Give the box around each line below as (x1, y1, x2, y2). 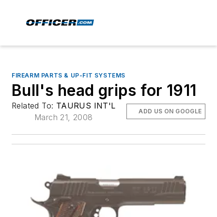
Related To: (12, 101, 56, 110)
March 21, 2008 (34, 112, 93, 122)
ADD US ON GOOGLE (139, 108, 202, 115)
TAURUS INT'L (56, 101, 116, 110)
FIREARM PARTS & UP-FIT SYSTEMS (12, 72, 125, 79)
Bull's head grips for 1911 (12, 81, 197, 100)
